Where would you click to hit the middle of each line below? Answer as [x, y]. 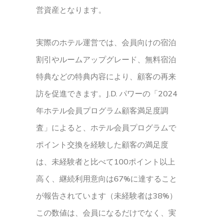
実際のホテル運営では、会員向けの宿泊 [106, 42]
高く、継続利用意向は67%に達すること [107, 179]
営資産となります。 [71, 10]
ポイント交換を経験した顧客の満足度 [102, 145]
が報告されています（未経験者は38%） [107, 196]
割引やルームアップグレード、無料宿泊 [106, 59]
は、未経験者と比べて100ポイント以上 [106, 162]
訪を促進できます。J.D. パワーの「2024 [107, 93]
